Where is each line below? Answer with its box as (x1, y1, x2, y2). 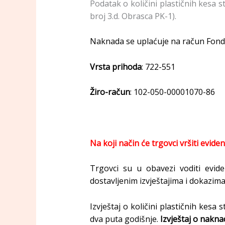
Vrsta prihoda (89, 61, 142, 72)
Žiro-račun (89, 86, 130, 98)
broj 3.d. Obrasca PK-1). (89, 10, 176, 22)
